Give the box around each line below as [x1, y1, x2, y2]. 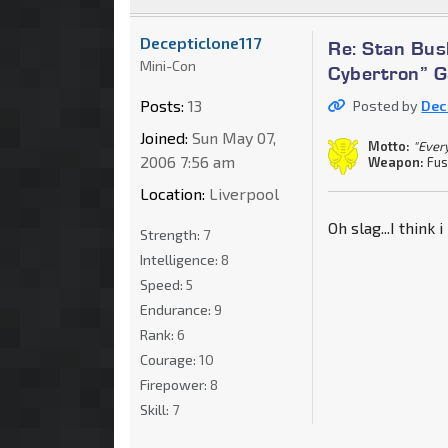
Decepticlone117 [140, 32, 261, 52]
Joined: [140, 127, 188, 147]
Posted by [353, 96, 422, 114]
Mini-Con [140, 56, 196, 74]
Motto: [368, 137, 411, 154]
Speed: [140, 275, 186, 293]
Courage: [140, 350, 199, 368]
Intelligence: [140, 250, 221, 268]
